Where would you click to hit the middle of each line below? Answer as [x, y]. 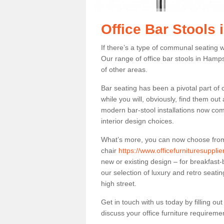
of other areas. [125, 69]
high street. [119, 183]
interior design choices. [138, 121]
